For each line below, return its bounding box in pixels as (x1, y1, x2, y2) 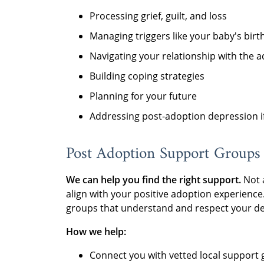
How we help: (66, 225, 126, 239)
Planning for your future (90, 90, 197, 103)
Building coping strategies (90, 70, 204, 82)
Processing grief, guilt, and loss (90, 9, 227, 22)
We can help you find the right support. (66, 173, 241, 187)
